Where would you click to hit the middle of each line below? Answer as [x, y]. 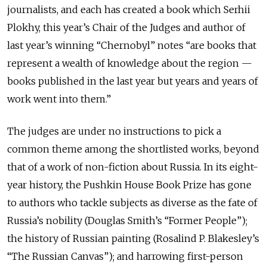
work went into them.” [59, 99]
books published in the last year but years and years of [133, 81]
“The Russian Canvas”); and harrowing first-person [125, 256]
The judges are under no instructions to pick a [114, 131]
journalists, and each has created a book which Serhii [129, 9]
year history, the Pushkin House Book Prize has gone [131, 184]
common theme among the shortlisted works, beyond [133, 149]
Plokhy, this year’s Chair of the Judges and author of [126, 27]
